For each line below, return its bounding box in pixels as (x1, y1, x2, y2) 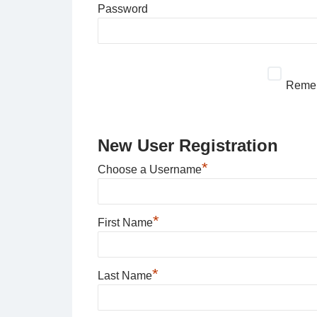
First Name (97, 217, 153, 229)
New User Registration (97, 136, 278, 156)
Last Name (97, 270, 152, 282)
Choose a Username (97, 163, 202, 176)
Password (97, 3, 148, 16)
